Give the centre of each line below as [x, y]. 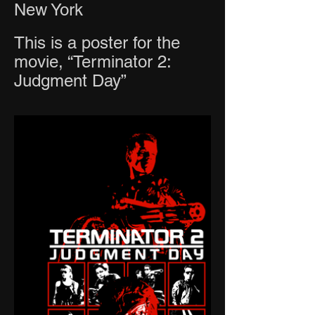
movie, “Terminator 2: [92, 61]
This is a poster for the [97, 42]
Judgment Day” [70, 80]
